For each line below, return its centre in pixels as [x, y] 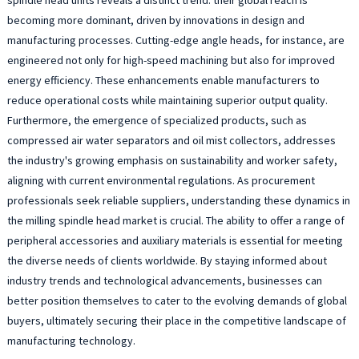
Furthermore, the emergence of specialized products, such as [157, 120]
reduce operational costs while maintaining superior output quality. [167, 100]
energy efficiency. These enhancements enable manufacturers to [163, 80]
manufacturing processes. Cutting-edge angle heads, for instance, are [175, 40]
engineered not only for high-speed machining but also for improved [171, 60]
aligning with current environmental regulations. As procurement [161, 180]
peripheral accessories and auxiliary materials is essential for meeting [175, 240]
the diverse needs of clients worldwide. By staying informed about [167, 260]
